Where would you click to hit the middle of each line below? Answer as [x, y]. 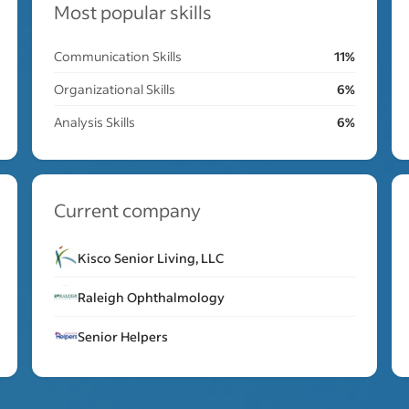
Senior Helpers [122, 336]
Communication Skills [117, 56]
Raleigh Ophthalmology [151, 297]
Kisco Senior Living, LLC [150, 257]
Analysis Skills [94, 122]
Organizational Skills [114, 89]
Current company [127, 210]
